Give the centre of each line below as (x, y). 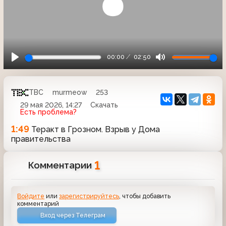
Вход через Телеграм (73, 215)
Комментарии (62, 165)
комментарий (38, 203)
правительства (41, 139)
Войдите (31, 196)
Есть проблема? (48, 112)
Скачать (104, 105)
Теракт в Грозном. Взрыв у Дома (95, 129)
